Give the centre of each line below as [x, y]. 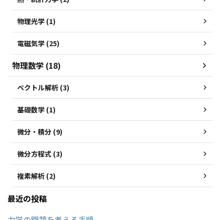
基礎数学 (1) [36, 110]
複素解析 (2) [36, 176]
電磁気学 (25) [38, 43]
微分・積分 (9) [40, 132]
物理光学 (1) [36, 21]
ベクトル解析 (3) [43, 88]
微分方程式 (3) [40, 154]
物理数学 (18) [37, 66]
